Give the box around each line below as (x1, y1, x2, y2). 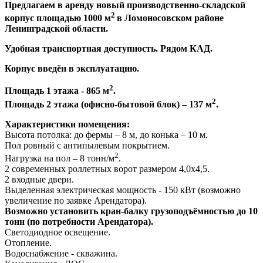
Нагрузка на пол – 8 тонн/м (5, 153, 114, 164)
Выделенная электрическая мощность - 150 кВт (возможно (5, 185, 241, 195)
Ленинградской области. (5, 23, 108, 34)
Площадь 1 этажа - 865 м (5, 86, 109, 96)
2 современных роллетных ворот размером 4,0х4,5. (5, 164, 210, 174)
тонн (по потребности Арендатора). (5, 217, 153, 227)
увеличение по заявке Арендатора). (5, 195, 147, 206)
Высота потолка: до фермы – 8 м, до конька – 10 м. (5, 129, 208, 140)
